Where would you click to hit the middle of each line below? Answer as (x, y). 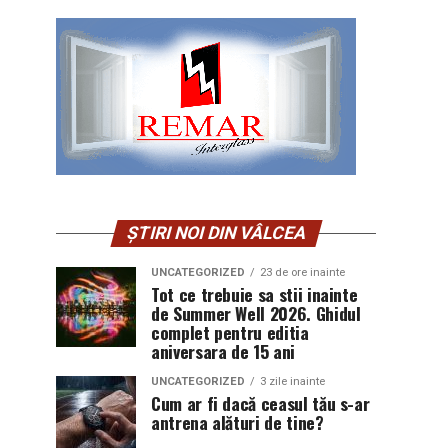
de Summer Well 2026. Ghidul (256, 313)
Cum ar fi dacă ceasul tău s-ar (260, 403)
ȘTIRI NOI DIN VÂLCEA (216, 233)
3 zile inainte (292, 381)
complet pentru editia (230, 332)
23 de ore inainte (302, 272)
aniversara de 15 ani (223, 351)
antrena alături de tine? (237, 422)
